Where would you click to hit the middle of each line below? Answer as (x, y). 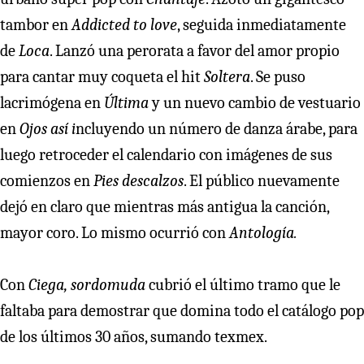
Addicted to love (124, 24)
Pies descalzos (139, 180)
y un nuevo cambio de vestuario (255, 102)
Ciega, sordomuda (89, 284)
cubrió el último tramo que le (245, 284)
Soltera (227, 76)
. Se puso (278, 76)
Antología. (263, 232)
